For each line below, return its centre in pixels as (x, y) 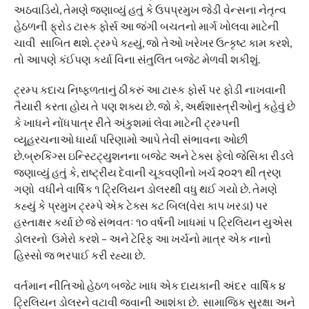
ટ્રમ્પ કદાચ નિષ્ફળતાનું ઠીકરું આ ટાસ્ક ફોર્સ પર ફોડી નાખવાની (150, 89)
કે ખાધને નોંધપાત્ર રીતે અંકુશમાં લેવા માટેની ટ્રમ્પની (127, 122)
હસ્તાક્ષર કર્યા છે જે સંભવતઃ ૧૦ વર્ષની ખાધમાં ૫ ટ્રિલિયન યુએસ (153, 221)
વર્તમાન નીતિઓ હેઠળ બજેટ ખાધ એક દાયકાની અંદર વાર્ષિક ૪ (149, 285)
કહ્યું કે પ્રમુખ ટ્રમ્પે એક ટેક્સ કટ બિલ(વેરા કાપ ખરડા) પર (140, 205)
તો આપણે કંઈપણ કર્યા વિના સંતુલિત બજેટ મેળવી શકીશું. (137, 59)
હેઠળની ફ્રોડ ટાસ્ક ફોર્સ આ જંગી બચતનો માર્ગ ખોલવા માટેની (146, 26)
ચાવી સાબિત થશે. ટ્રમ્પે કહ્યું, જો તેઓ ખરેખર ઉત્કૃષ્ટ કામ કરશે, (152, 42)
